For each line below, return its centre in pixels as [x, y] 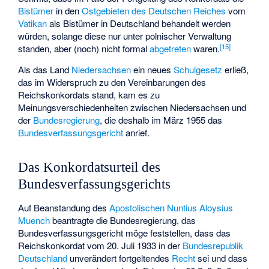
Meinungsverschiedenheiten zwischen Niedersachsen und [132, 107]
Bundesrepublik [213, 245]
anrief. [137, 132]
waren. [206, 49]
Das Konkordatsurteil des [89, 168]
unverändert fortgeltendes [120, 258]
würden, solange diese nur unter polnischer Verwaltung [125, 36]
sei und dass [222, 258]
